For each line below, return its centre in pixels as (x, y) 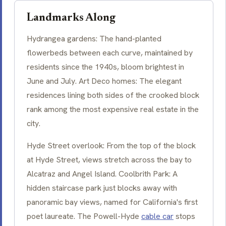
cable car (157, 216)
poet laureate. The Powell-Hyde (84, 216)
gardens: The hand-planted (113, 39)
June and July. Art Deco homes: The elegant (104, 81)
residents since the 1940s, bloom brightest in (105, 67)
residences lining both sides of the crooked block (113, 95)
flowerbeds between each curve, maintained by (110, 53)
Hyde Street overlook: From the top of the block (111, 146)
